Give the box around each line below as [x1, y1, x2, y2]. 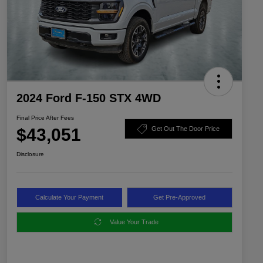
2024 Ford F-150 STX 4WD [16, 91, 161, 104]
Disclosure [16, 150, 44, 157]
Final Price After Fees [16, 114, 74, 121]
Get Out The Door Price [151, 125, 220, 133]
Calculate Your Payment [35, 193, 104, 201]
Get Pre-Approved [153, 193, 206, 201]
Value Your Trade [110, 218, 159, 225]
